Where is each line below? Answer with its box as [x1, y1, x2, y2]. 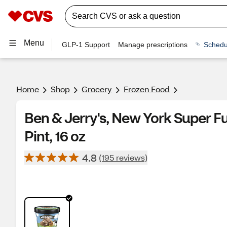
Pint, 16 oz [24, 127, 85, 145]
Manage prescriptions [118, 40, 188, 49]
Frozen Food [124, 84, 170, 94]
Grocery [82, 84, 112, 94]
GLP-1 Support [62, 40, 110, 49]
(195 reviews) [99, 152, 147, 163]
